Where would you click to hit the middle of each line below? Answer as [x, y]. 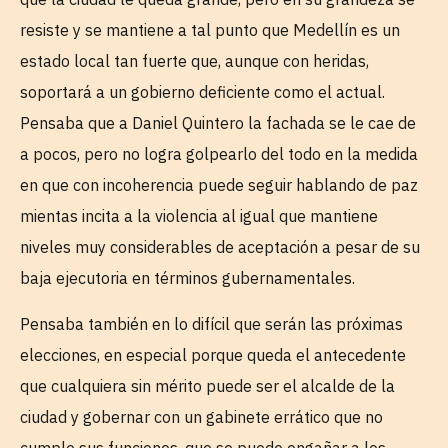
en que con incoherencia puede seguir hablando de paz [219, 185]
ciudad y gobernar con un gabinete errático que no [201, 416]
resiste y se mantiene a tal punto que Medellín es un [210, 30]
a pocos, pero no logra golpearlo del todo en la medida [219, 154]
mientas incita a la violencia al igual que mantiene [199, 216]
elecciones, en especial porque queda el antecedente [213, 354]
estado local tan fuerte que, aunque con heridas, [194, 61]
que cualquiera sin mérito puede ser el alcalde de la [207, 385]
